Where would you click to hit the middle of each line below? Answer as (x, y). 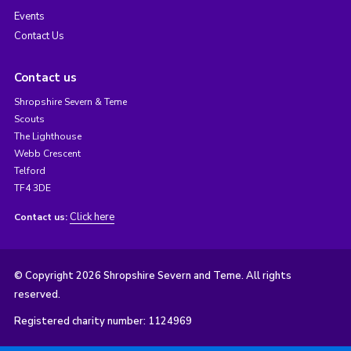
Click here (92, 217)
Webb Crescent (47, 153)
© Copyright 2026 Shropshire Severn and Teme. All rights (152, 275)
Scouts (29, 119)
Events (29, 16)
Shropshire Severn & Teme (70, 101)
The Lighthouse (47, 136)
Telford (29, 170)
